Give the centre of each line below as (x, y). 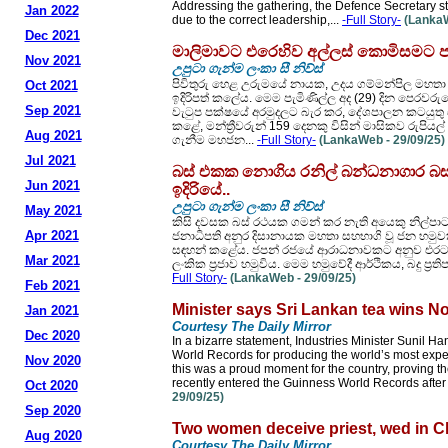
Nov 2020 (52, 360)
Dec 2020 (52, 335)
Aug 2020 (53, 435)
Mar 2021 (52, 260)
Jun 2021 (52, 185)
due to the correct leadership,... (257, 20)
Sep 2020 (52, 410)
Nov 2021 (52, 60)
